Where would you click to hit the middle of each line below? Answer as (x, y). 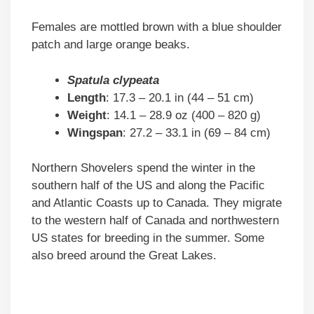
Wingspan (95, 132)
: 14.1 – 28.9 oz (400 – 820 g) (184, 115)
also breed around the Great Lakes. (124, 256)
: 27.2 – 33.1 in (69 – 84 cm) (197, 132)
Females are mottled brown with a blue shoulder (157, 27)
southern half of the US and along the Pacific (148, 186)
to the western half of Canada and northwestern (155, 221)
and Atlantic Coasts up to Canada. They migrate (157, 203)
